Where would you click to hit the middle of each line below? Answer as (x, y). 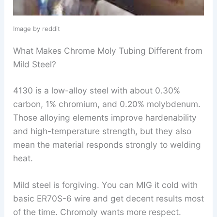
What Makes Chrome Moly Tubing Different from (108, 50)
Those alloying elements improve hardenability (105, 117)
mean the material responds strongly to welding (107, 144)
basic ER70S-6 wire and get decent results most (108, 199)
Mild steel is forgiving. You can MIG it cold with (105, 185)
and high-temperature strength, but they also (102, 131)
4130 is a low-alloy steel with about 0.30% (96, 90)
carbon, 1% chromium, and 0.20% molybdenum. (107, 104)
